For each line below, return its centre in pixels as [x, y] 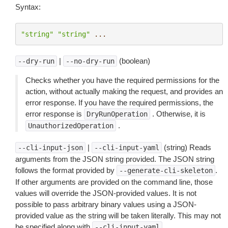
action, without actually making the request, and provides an [124, 91]
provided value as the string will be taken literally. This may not [118, 216]
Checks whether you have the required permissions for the [122, 80]
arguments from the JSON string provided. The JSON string [115, 159]
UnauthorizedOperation [71, 126]
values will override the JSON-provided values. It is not [106, 193]
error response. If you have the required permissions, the [119, 103]
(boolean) [134, 61]
